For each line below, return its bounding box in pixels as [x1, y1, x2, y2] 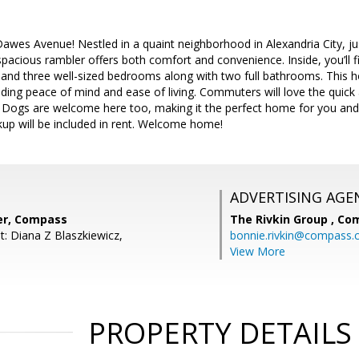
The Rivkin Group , [230, 212, 337, 227]
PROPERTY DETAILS [87, 313, 352, 353]
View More [230, 244, 285, 259]
